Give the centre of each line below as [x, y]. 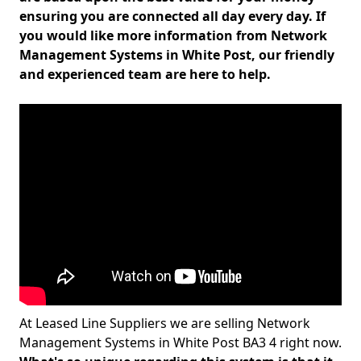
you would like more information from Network [173, 35]
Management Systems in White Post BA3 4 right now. [180, 342]
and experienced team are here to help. [145, 74]
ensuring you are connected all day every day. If [172, 16]
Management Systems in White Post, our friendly [177, 55]
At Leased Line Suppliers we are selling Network [165, 323]
